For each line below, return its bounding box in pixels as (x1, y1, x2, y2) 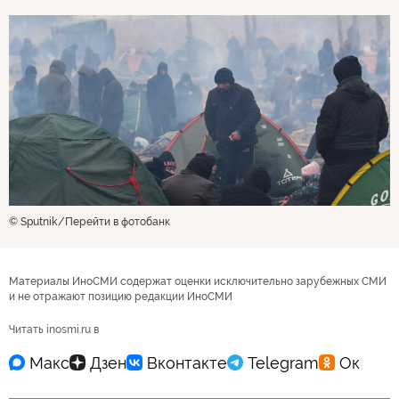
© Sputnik (9, 216, 57, 229)
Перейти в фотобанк (65, 216, 170, 229)
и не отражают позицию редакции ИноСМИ (9, 290, 232, 304)
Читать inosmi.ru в (9, 323, 99, 337)
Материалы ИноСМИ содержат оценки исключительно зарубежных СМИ (9, 275, 387, 289)
